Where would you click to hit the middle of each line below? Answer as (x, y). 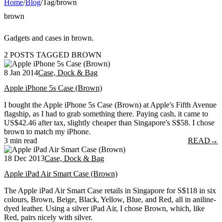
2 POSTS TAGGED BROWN (53, 55)
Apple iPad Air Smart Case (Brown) (61, 174)
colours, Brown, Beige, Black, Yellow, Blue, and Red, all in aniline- (110, 200)
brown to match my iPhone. (47, 132)
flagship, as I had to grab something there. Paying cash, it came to (106, 114)
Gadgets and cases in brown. (49, 38)
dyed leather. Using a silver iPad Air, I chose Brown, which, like (104, 209)
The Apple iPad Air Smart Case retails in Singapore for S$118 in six (110, 191)
